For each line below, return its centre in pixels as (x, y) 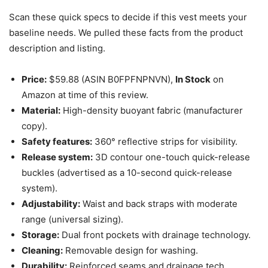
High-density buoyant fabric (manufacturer (152, 110)
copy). (34, 126)
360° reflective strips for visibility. (165, 141)
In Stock (193, 79)
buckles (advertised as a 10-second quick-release (127, 172)
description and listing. (57, 48)
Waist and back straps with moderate (159, 203)
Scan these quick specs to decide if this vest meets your (128, 17)
